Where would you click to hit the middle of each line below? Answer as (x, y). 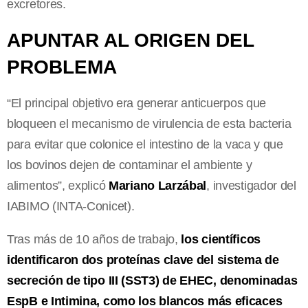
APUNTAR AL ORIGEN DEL (130, 40)
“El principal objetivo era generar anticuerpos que (137, 103)
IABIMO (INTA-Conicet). (71, 206)
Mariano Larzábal (158, 185)
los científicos (221, 239)
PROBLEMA (62, 67)
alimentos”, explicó (58, 185)
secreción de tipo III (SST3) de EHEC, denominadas (152, 280)
